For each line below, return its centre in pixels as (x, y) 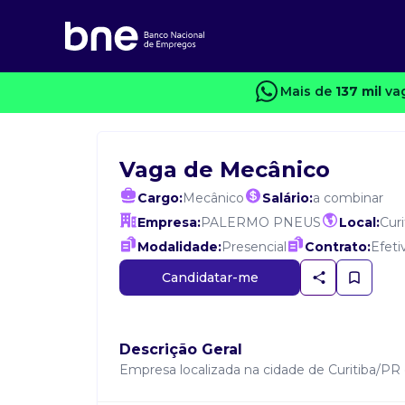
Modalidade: (179, 247)
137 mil (358, 91)
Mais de (307, 91)
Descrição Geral (181, 349)
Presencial (254, 247)
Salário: (287, 198)
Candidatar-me (210, 278)
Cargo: (160, 198)
